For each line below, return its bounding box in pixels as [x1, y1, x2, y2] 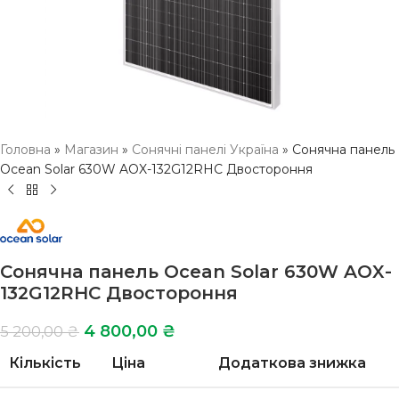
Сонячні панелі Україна [132, 142, 279, 158]
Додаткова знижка [218, 354, 366, 371]
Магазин [64, 142, 118, 158]
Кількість [9, 354, 81, 371]
